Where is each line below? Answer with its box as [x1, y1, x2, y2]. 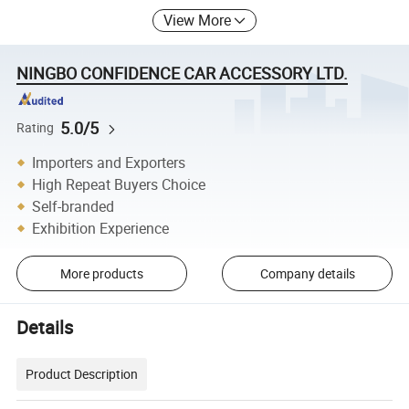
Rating [16, 119, 55, 136]
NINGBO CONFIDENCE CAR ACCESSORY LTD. [16, 61, 349, 84]
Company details [259, 264, 355, 282]
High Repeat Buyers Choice [32, 173, 206, 194]
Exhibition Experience [32, 217, 170, 238]
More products [59, 264, 143, 282]
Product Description [26, 364, 139, 383]
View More [163, 9, 232, 30]
